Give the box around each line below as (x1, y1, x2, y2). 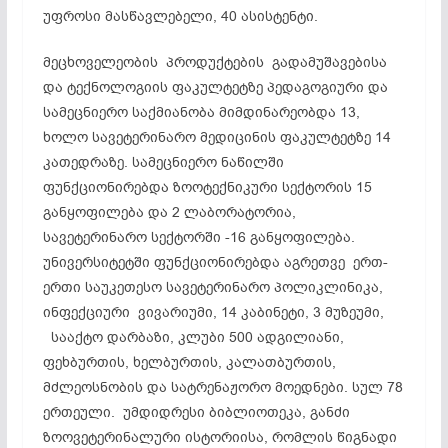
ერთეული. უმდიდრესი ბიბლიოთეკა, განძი (42, 402, 350, 422)
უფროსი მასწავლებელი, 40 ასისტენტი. (42, 6, 318, 26)
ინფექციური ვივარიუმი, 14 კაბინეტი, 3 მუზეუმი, (42, 302, 384, 322)
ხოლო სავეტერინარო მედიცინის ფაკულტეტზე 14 (42, 127, 391, 147)
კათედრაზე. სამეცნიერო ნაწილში (42, 152, 284, 172)
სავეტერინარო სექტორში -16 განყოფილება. (42, 227, 355, 247)
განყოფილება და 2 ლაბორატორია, (42, 202, 300, 222)
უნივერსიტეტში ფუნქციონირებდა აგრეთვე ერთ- (42, 252, 388, 272)
